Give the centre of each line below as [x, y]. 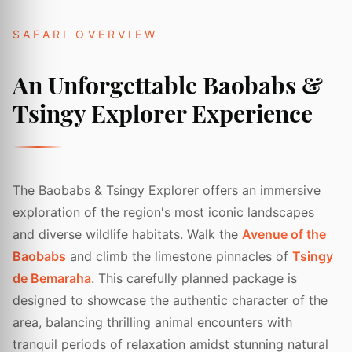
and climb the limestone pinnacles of [179, 257]
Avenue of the [284, 235]
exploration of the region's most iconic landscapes [163, 213]
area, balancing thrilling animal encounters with [152, 323]
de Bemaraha [52, 279]
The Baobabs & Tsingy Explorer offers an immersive [167, 191]
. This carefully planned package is [194, 279]
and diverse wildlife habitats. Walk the [127, 235]
